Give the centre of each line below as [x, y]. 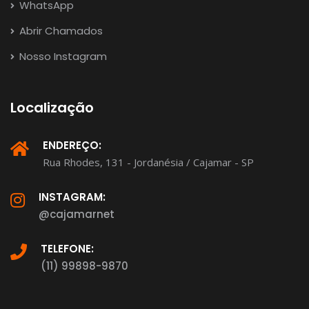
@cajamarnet [77, 215]
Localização [52, 108]
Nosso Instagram [62, 57]
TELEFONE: [67, 249]
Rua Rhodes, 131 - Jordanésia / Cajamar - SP [148, 162]
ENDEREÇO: [72, 146]
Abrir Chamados [60, 31]
